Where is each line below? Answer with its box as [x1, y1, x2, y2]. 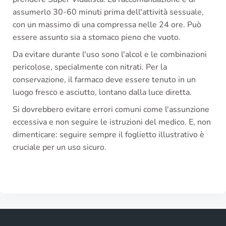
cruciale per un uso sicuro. [13, 142, 106, 153]
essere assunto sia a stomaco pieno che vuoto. [13, 32, 181, 43]
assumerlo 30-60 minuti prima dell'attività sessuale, [13, 7, 204, 18]
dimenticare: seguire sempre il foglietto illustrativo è [13, 129, 204, 141]
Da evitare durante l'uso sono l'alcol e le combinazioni [13, 49, 207, 61]
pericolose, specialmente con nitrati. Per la [13, 62, 167, 73]
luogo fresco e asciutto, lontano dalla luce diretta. [13, 87, 192, 98]
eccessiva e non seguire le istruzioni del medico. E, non [13, 117, 211, 128]
